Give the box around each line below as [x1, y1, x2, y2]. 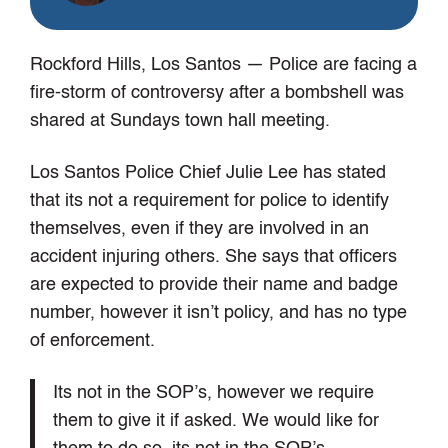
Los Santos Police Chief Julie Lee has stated [30, 164, 387, 183]
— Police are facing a [241, 56, 418, 75]
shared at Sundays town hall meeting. [30, 112, 331, 131]
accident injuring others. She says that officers [30, 248, 398, 267]
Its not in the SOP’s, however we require [52, 384, 374, 403]
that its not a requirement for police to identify [30, 192, 390, 211]
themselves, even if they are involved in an [30, 220, 370, 239]
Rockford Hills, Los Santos [30, 56, 242, 75]
